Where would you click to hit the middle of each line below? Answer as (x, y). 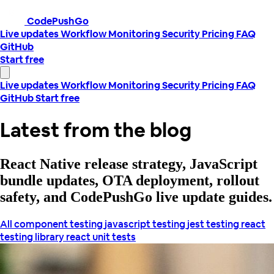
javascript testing (146, 224)
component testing (59, 224)
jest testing (214, 224)
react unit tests (101, 237)
